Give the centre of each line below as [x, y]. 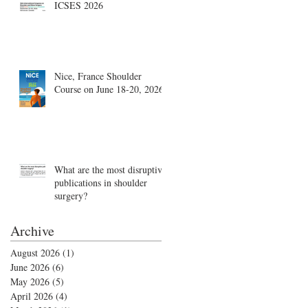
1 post [86, 252]
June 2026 [30, 267]
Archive [32, 230]
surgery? [71, 195]
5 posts [77, 281]
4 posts [81, 296]
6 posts [77, 267]
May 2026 [30, 281]
